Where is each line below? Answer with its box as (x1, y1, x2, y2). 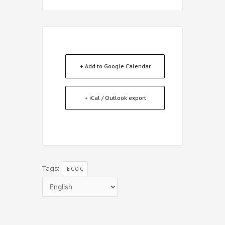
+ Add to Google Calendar (79, 62, 151, 70)
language (42, 199, 74, 208)
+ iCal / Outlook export (84, 93, 146, 101)
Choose (42, 177, 68, 186)
